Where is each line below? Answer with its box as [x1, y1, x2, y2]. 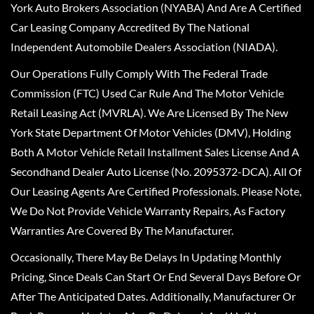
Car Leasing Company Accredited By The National [11, 20, 250, 34]
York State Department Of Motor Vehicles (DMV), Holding [11, 125, 291, 139]
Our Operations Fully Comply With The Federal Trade [11, 66, 268, 80]
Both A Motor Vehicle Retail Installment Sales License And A [11, 144, 299, 158]
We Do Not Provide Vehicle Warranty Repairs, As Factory [11, 203, 285, 217]
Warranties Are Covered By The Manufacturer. [11, 223, 233, 237]
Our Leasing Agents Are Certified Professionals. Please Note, [11, 184, 301, 198]
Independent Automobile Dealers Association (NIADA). [11, 39, 278, 53]
